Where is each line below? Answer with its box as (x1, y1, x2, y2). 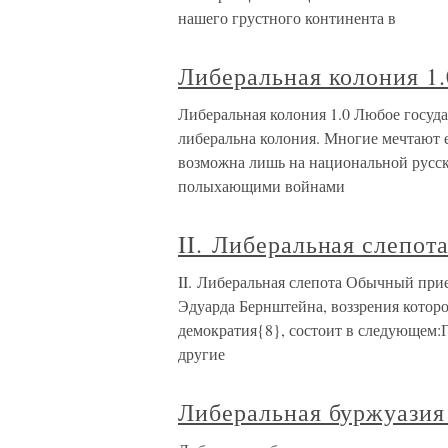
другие (178, 343, 225, 365)
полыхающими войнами (178, 175, 345, 197)
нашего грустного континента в (178, 7, 396, 29)
